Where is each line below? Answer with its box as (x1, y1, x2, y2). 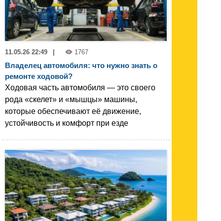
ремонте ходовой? (5, 72, 73, 80)
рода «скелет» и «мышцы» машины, (5, 95, 137, 104)
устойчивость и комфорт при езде (5, 118, 128, 127)
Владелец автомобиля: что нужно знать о (5, 61, 157, 70)
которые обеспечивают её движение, (5, 107, 141, 115)
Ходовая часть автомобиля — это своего (5, 83, 155, 92)
